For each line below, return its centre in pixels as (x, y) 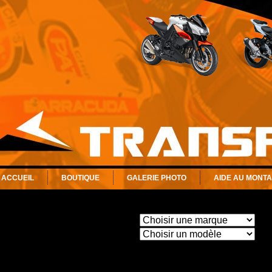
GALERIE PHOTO (157, 178)
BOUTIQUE (80, 178)
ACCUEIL (18, 178)
